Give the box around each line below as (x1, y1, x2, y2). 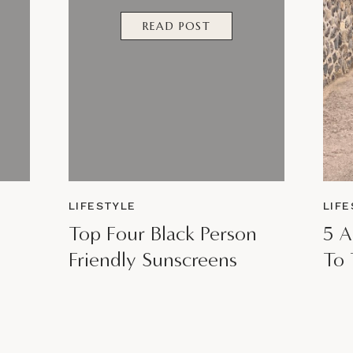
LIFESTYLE (69, 199, 136, 212)
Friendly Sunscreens (69, 247, 237, 272)
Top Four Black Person (69, 221, 257, 246)
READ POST (142, 19, 211, 33)
